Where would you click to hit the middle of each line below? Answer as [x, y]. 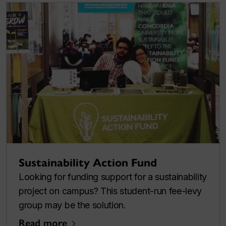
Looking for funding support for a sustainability [113, 177]
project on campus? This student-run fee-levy [110, 191]
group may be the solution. [72, 205]
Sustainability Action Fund [88, 163]
